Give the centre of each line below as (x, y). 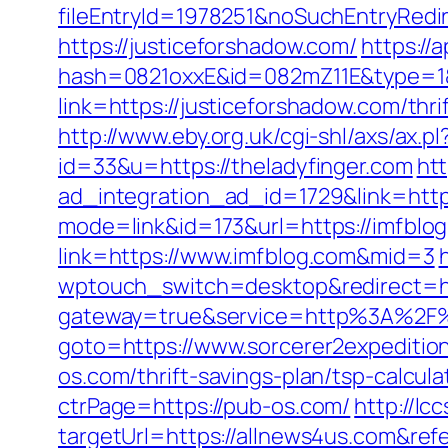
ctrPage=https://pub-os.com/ (204, 406)
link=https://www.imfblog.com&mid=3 (246, 256)
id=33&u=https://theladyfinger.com (235, 166)
